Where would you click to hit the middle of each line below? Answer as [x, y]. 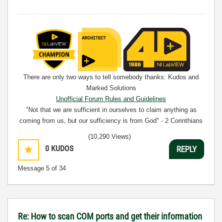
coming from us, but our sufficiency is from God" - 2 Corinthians [111, 121]
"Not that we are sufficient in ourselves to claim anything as [111, 110]
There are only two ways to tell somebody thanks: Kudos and [111, 77]
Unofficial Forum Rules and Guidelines [111, 99]
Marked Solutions [111, 88]
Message [32, 168]
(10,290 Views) [110, 137]
